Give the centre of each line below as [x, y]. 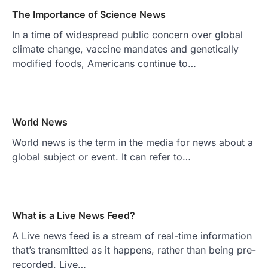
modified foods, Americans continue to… [104, 63]
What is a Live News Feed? [74, 215]
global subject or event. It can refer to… [101, 156]
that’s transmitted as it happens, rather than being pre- [134, 250]
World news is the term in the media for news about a [133, 142]
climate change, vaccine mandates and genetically [125, 49]
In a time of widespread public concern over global [127, 34]
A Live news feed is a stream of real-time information [132, 235]
